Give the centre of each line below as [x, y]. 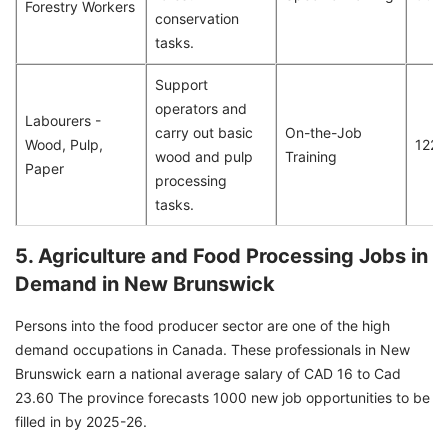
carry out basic [204, 133]
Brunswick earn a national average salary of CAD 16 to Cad [208, 374]
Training [311, 157]
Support [181, 85]
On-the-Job [323, 133]
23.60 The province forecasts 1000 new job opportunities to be [222, 398]
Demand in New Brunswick [145, 284]
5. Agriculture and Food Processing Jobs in [221, 256]
